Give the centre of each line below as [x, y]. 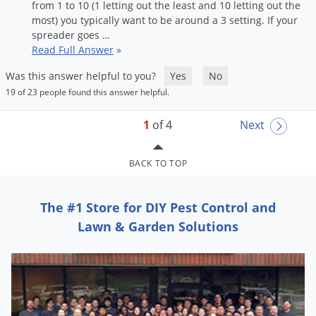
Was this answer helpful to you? [85, 76]
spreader [53, 35]
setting [245, 20]
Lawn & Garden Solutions [158, 226]
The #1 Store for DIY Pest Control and [158, 207]
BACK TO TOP [158, 163]
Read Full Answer [73, 50]
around [192, 20]
